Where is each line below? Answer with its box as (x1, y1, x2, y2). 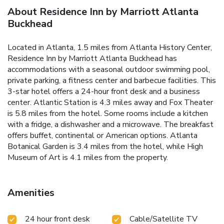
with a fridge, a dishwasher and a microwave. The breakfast (7, 118, 213, 130)
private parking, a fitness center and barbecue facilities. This (7, 74, 216, 86)
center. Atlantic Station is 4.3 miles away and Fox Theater (7, 96, 213, 108)
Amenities (7, 185, 54, 199)
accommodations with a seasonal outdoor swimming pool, (7, 63, 210, 75)
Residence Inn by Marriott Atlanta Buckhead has (7, 52, 177, 64)
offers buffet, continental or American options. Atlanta (7, 129, 197, 141)
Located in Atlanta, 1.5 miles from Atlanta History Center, (7, 41, 212, 53)
